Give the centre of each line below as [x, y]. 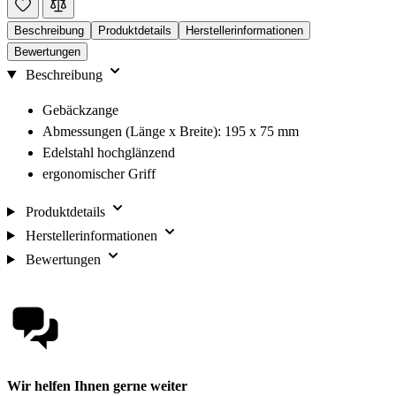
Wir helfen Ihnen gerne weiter [97, 385]
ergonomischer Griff [99, 173]
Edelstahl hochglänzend [109, 152]
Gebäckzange [80, 110]
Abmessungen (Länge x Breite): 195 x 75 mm [171, 131]
